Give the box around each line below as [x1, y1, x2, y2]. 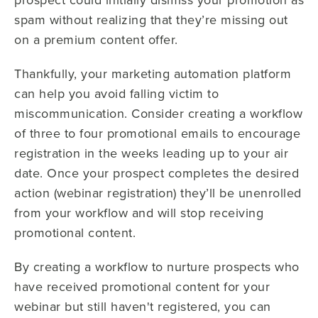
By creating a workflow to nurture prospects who [14, 257, 300, 275]
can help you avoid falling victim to [14, 84, 219, 102]
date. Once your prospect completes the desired [14, 163, 299, 182]
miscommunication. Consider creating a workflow [14, 104, 302, 122]
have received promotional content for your [14, 277, 270, 295]
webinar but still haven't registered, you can [14, 297, 271, 315]
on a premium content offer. [14, 30, 178, 48]
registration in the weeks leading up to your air [14, 143, 288, 162]
